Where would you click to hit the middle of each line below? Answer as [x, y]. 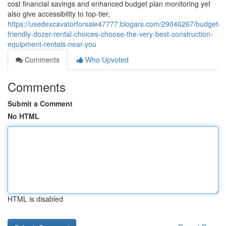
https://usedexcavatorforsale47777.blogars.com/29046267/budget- [114, 24]
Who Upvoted [106, 60]
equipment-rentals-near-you [52, 44]
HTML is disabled [35, 199]
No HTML [23, 116]
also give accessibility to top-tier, [59, 14]
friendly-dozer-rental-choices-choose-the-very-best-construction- [110, 34]
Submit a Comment [40, 103]
